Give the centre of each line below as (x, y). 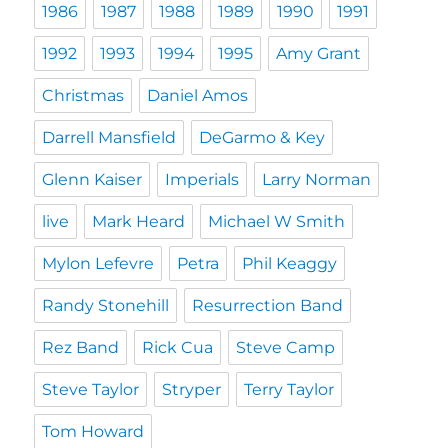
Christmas (83, 96)
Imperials (202, 180)
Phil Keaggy (290, 264)
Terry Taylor (289, 390)
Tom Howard (93, 432)
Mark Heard (139, 222)
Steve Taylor (91, 390)
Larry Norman (317, 180)
